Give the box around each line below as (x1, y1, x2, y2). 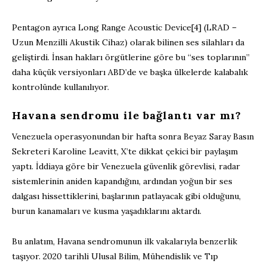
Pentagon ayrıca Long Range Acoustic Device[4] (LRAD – (12, 22, 237, 33)
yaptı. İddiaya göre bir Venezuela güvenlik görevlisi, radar (12, 161, 240, 172)
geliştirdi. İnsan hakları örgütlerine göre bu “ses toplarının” (12, 52, 250, 63)
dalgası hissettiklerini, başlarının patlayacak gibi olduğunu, (12, 191, 241, 202)
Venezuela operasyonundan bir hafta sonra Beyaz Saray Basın (12, 131, 254, 142)
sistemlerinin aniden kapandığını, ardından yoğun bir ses (12, 176, 232, 187)
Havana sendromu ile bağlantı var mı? (12, 108, 241, 123)
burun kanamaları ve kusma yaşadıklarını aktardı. (12, 206, 201, 217)
